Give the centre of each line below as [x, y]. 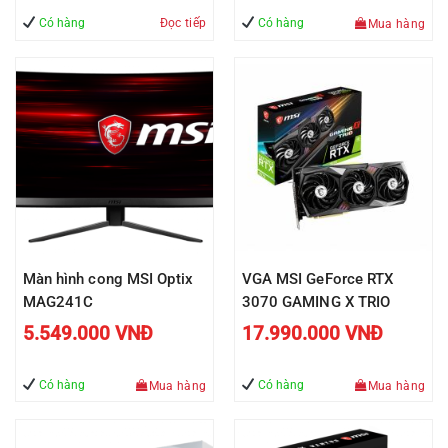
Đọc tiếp [183, 23]
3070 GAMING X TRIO [316, 301]
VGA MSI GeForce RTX [317, 278]
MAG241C [58, 301]
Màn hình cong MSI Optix [107, 278]
